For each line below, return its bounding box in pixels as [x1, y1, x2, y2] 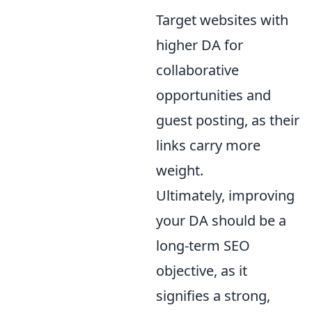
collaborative [156, 60, 239, 79]
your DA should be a [156, 210, 286, 230]
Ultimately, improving [156, 185, 295, 205]
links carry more [156, 135, 260, 155]
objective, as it [156, 260, 247, 280]
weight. [156, 160, 203, 180]
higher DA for [156, 35, 243, 54]
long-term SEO [156, 235, 250, 255]
